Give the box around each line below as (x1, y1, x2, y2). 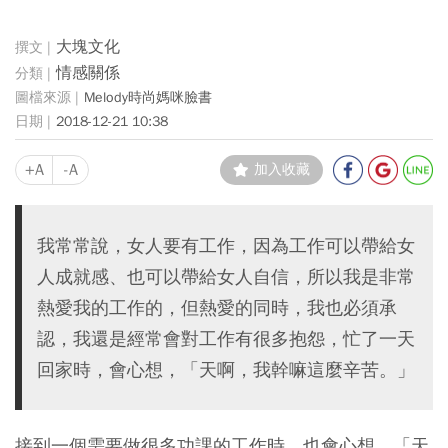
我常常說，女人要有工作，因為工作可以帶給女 (37, 234, 415, 257)
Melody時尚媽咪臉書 (84, 88, 212, 106)
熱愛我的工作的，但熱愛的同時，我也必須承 (37, 296, 397, 319)
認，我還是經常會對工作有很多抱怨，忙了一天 (37, 327, 415, 350)
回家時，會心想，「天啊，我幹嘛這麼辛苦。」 (37, 358, 415, 381)
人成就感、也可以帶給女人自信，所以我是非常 (37, 265, 415, 288)
